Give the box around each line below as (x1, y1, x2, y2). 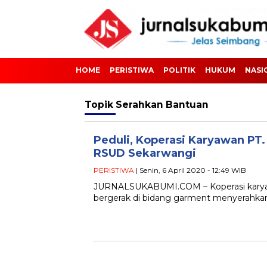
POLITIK (163, 66, 195, 74)
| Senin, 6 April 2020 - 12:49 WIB (134, 166, 246, 175)
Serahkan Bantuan (116, 99, 209, 110)
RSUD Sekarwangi (94, 147, 196, 160)
